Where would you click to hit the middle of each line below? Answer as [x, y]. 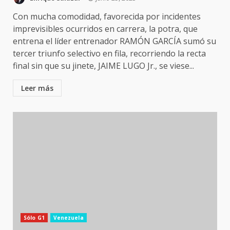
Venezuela [68, 218]
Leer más [37, 88]
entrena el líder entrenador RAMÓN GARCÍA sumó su [114, 41]
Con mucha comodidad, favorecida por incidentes [107, 16]
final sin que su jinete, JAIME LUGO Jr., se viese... [103, 66]
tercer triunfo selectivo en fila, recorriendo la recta [109, 53]
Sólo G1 [34, 218]
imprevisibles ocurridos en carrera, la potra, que [105, 29]
